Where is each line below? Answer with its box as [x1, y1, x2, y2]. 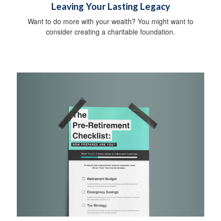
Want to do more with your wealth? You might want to [28, 16, 193, 27]
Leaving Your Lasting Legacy [51, 1, 170, 12]
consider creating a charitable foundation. [46, 27, 175, 37]
